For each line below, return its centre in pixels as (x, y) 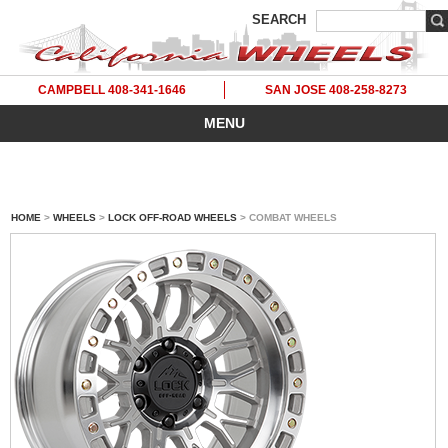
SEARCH (279, 19)
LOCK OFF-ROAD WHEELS (172, 217)
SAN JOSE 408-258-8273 (336, 90)
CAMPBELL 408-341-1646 (112, 90)
